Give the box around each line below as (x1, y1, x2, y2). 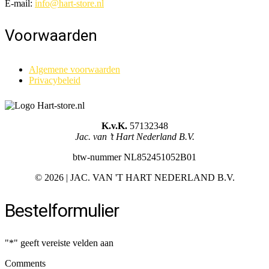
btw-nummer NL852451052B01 (73, 151, 196, 162)
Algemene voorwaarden (29, 64, 120, 74)
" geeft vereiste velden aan (14, 237, 113, 248)
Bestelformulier (5, 199, 119, 221)
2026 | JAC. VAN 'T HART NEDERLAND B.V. (44, 172, 235, 183)
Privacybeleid (29, 74, 80, 85)
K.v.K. (101, 120, 127, 131)
